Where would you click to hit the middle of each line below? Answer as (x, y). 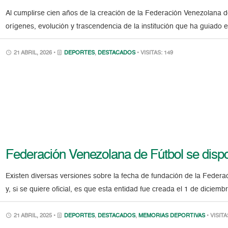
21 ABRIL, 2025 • (35, 216)
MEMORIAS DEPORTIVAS (172, 216)
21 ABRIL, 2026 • (35, 53)
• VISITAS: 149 (155, 53)
